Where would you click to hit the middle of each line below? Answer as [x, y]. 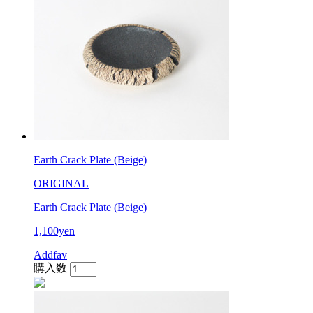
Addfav [50, 255]
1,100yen [54, 231]
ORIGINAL [61, 183]
